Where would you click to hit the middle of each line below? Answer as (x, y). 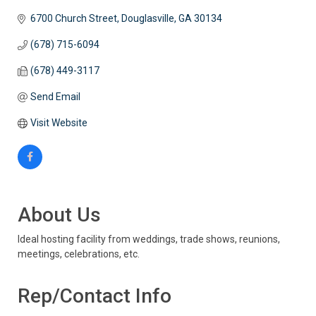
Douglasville (147, 19)
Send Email (55, 97)
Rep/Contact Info (95, 296)
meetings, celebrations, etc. (79, 254)
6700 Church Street (73, 19)
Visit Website (59, 123)
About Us (59, 215)
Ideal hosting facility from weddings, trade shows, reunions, (149, 239)
